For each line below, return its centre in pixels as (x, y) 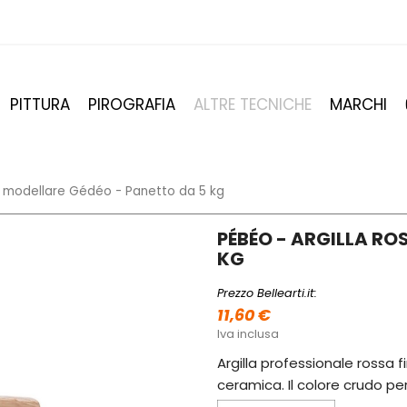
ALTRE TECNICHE (253, 104)
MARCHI (358, 104)
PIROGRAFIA (132, 104)
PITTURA (40, 104)
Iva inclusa (248, 334)
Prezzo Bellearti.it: (267, 293)
